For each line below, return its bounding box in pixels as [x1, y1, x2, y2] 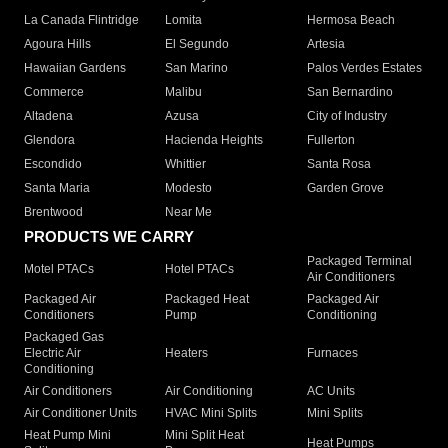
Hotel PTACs [165, 262, 235, 277]
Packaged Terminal [306, 254, 412, 269]
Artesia [306, 37, 345, 52]
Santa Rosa [306, 157, 371, 172]
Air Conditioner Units [24, 406, 137, 421]
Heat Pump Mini [24, 428, 111, 443]
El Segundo [165, 37, 230, 52]
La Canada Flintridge [24, 13, 139, 28]
